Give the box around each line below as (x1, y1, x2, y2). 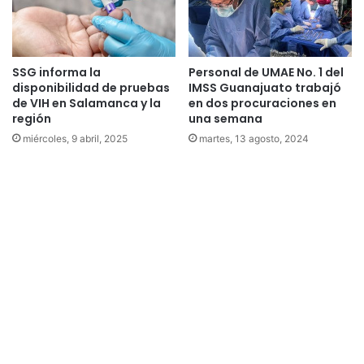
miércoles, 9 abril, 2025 (23, 132, 128, 145)
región (12, 110, 51, 128)
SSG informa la (12, 64, 101, 81)
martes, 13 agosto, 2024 (199, 132, 309, 145)
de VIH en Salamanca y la (12, 95, 161, 112)
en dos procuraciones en (188, 95, 336, 112)
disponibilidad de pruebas (12, 80, 170, 97)
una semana (188, 110, 262, 128)
